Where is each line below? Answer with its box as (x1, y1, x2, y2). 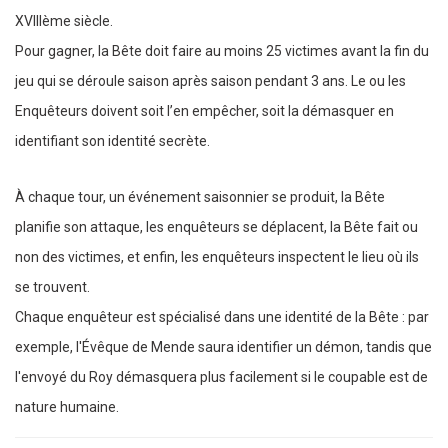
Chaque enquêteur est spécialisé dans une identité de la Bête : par (15, 308, 429, 325)
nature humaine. (15, 398, 119, 415)
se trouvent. (15, 278, 90, 295)
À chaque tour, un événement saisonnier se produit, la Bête (15, 188, 385, 205)
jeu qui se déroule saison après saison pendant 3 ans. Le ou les (15, 73, 406, 90)
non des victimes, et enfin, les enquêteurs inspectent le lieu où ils (15, 248, 419, 265)
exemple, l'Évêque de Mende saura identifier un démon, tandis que (15, 338, 432, 355)
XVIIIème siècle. (15, 13, 113, 30)
